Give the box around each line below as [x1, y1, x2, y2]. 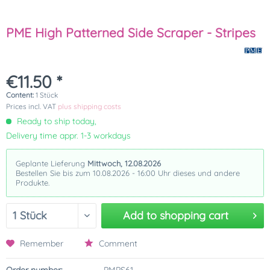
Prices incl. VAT [6, 102, 58, 111]
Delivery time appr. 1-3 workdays [6, 130, 131, 141]
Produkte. [16, 178, 49, 187]
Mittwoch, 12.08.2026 [87, 159, 161, 168]
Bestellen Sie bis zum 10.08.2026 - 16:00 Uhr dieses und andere [16, 168, 240, 178]
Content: [6, 90, 36, 99]
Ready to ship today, [14, 116, 96, 127]
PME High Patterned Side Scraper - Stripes [6, 25, 256, 40]
